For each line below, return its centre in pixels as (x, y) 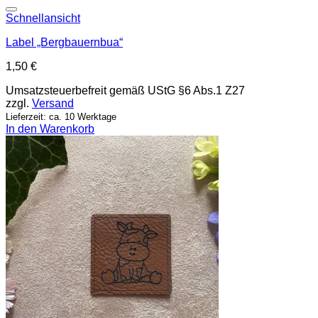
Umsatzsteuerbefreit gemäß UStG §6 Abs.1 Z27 (125, 90)
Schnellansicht (43, 18)
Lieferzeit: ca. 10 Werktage (61, 116)
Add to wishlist (277, 15)
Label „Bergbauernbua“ (64, 42)
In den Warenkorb (50, 128)
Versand (53, 103)
